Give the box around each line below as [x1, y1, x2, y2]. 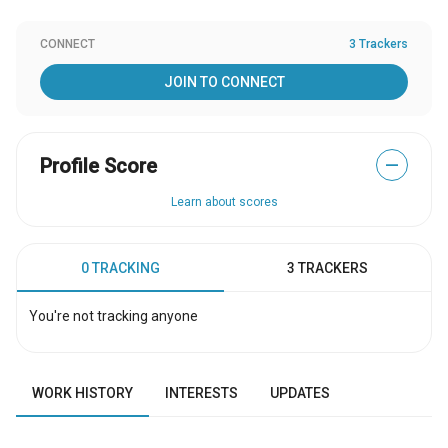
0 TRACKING [81, 260, 160, 276]
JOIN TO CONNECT [163, 74, 285, 90]
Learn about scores [170, 195, 278, 209]
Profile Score [40, 154, 157, 178]
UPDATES [270, 385, 330, 401]
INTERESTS [165, 385, 238, 401]
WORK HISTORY [32, 385, 133, 401]
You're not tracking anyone [29, 308, 198, 324]
